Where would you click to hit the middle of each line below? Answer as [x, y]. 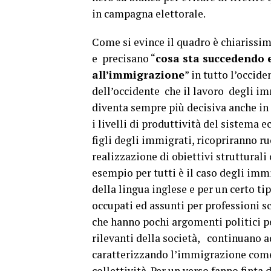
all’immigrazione [138, 75]
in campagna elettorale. [150, 14]
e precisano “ [124, 58]
